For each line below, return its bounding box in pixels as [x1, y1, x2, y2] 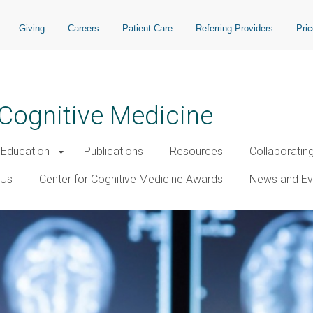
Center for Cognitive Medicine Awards [39, 173, 223, 186]
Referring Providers [196, 23, 273, 34]
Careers [68, 23, 99, 34]
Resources [170, 145, 223, 158]
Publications [84, 145, 143, 158]
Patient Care [122, 23, 173, 34]
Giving [19, 23, 45, 34]
